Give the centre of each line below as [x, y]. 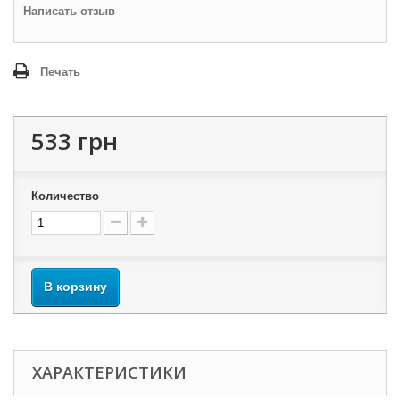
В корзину [75, 287]
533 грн [75, 141]
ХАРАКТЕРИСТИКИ [109, 372]
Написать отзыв [69, 11]
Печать [60, 72]
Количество [65, 196]
